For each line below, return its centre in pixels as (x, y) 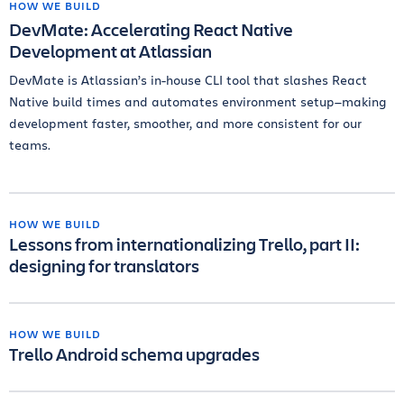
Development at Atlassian (110, 51)
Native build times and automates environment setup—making (197, 101)
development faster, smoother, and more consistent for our (185, 123)
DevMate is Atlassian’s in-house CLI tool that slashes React (188, 80)
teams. (30, 145)
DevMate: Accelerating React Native (151, 29)
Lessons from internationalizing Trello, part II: (184, 244)
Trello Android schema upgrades (134, 354)
